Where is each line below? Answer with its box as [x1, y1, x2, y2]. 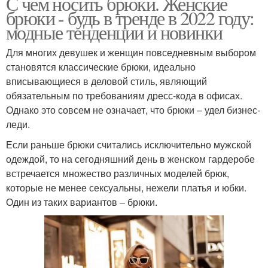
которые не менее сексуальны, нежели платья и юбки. [6, 180, 246, 194]
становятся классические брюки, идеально [6, 59, 196, 74]
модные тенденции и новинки [6, 19, 223, 45]
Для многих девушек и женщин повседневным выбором [6, 45, 256, 59]
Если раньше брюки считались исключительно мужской [6, 137, 251, 151]
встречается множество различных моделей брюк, [6, 166, 229, 180]
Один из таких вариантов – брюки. [6, 194, 157, 209]
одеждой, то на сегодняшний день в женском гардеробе [6, 151, 255, 166]
